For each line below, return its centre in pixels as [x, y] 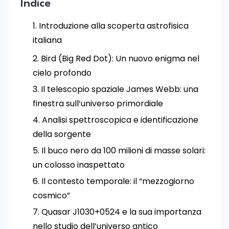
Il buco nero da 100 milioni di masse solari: [123, 151]
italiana [47, 40]
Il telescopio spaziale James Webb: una [120, 89]
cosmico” [51, 196]
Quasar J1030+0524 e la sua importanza [121, 212]
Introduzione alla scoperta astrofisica [114, 26]
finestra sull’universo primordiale [98, 104]
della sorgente [62, 134]
